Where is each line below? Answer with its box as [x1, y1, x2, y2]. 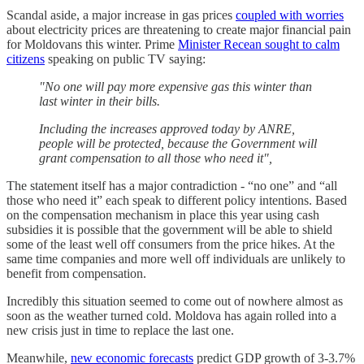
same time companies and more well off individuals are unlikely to [6, 252, 345, 266]
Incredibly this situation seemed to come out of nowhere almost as [6, 294, 343, 309]
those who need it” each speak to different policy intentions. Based [6, 193, 347, 208]
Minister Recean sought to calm [178, 37, 340, 52]
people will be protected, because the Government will [39, 136, 317, 151]
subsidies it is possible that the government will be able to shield [6, 223, 332, 237]
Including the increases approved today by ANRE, [39, 122, 295, 136]
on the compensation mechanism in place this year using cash [6, 208, 319, 223]
